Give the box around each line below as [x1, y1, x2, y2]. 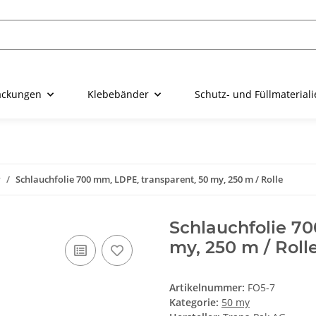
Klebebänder [87, 87, 149, 102]
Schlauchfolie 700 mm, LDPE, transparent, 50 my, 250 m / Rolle [16, 173, 283, 186]
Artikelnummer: [169, 281, 248, 295]
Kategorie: [169, 296, 221, 310]
